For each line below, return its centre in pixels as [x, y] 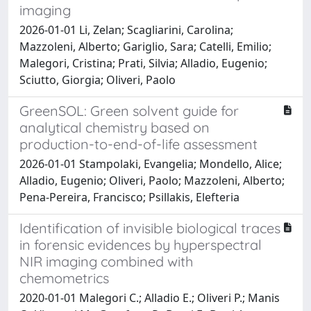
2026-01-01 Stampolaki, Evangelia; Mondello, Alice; [151, 163]
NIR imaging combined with [106, 261]
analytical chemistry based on [115, 127]
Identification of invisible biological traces [150, 228]
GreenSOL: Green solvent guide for [129, 110]
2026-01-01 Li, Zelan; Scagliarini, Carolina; [126, 30]
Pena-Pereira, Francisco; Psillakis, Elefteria [129, 197]
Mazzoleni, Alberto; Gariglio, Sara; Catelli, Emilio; [145, 46]
